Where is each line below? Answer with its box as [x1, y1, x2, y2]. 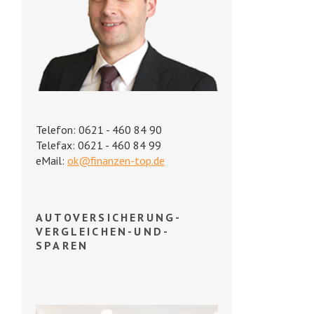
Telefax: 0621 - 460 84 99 [36, 138, 161, 153]
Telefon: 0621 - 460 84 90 [36, 123, 162, 137]
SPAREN [36, 238, 89, 253]
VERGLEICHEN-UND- [36, 224, 170, 239]
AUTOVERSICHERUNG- [36, 210, 182, 225]
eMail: [36, 153, 67, 168]
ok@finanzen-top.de [67, 153, 165, 168]
